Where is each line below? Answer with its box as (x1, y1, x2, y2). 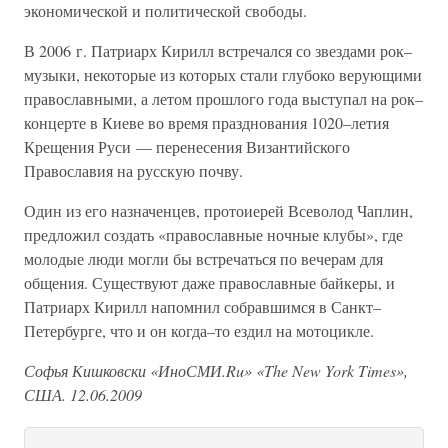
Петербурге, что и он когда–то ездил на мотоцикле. (24, 320, 374, 341)
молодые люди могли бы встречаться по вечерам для (24, 248, 383, 269)
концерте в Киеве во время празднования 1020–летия (24, 112, 389, 133)
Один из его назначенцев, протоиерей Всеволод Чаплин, (24, 200, 413, 221)
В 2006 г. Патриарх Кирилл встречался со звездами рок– (24, 40, 412, 61)
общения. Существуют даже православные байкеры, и (24, 272, 395, 293)
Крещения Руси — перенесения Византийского (24, 136, 350, 157)
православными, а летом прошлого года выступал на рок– (24, 88, 423, 109)
